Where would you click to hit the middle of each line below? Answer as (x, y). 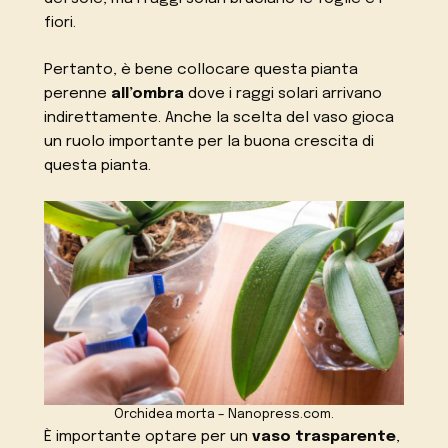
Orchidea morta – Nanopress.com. (224, 414)
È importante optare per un (148, 436)
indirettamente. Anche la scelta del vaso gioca (219, 118)
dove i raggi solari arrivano (283, 94)
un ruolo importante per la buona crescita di (209, 142)
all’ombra (148, 94)
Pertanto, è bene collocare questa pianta (201, 70)
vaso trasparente (324, 436)
